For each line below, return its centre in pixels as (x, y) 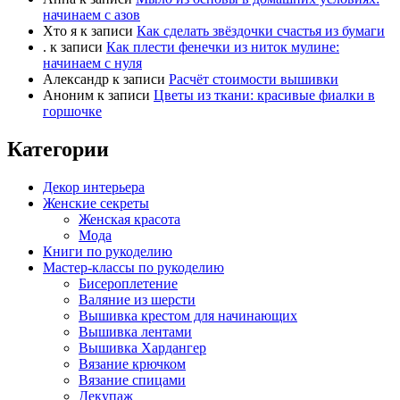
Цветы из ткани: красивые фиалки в (264, 95)
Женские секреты (96, 203)
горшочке (72, 111)
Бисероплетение (128, 283)
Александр (76, 79)
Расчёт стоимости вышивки (254, 79)
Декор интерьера (94, 187)
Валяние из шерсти (137, 299)
